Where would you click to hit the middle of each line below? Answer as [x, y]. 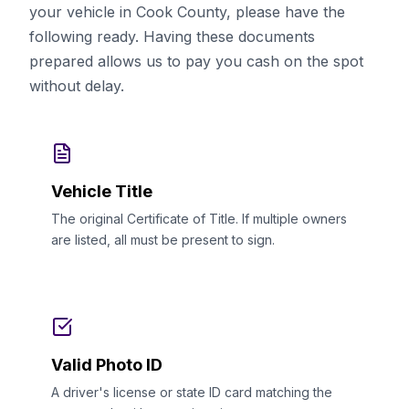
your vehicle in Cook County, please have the [187, 12]
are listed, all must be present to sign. [163, 240]
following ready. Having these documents [172, 37]
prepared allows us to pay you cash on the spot [196, 61]
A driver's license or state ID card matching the [192, 392]
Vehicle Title [102, 191]
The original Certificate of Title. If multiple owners [199, 219]
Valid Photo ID [107, 365]
